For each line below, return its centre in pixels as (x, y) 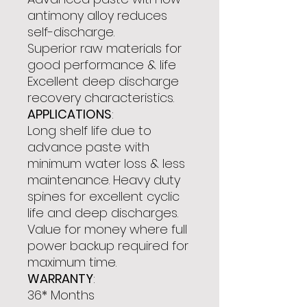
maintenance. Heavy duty (104, 180)
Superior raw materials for (105, 48)
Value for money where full (107, 229)
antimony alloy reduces (97, 15)
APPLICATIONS (70, 114)
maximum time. (72, 262)
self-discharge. (71, 32)
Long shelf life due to (89, 131)
